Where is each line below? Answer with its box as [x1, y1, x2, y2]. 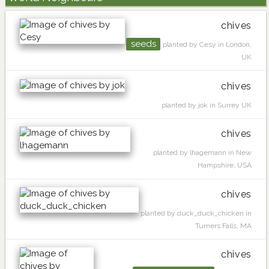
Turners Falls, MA [195, 221, 252, 230]
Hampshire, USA [198, 161, 252, 170]
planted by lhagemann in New [153, 148, 252, 157]
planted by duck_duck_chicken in [141, 208, 252, 217]
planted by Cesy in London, [163, 40, 252, 49]
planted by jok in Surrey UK [162, 100, 252, 109]
